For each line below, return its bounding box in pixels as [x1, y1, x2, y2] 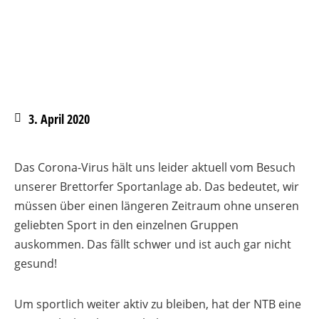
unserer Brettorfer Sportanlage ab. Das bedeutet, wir [14, 179, 299, 194]
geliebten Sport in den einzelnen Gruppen [14, 217, 239, 233]
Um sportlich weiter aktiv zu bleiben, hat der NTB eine [14, 296, 301, 312]
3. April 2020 [28, 110, 90, 127]
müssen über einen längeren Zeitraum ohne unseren [14, 198, 299, 214]
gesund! [14, 256, 57, 271]
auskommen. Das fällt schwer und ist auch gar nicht [14, 236, 291, 252]
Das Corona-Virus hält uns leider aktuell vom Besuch [14, 159, 296, 175]
